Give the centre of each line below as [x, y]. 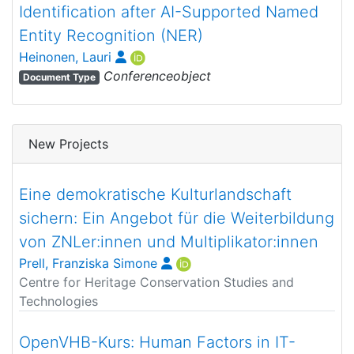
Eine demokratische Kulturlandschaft [155, 194]
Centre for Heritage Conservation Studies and [156, 282]
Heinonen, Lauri [65, 57]
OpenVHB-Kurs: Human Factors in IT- [157, 342]
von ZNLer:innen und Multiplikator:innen [169, 242]
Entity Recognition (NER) [111, 36]
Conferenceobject [155, 76]
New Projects [68, 144]
